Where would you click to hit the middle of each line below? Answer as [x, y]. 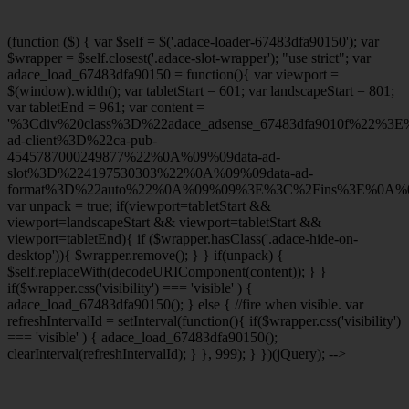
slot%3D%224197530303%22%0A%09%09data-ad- [160, 173]
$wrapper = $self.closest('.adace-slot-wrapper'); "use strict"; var [189, 58]
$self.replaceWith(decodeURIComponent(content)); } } [167, 272]
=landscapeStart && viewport [144, 223]
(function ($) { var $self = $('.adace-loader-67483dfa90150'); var [193, 42]
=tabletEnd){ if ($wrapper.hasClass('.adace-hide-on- [208, 239]
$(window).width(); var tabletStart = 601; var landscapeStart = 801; [201, 91]
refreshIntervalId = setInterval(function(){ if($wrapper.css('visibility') [204, 321]
